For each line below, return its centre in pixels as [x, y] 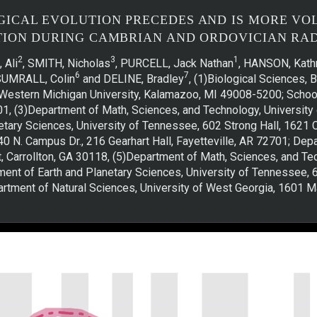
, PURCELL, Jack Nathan [175, 63]
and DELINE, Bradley [132, 79]
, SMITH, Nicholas [67, 63]
